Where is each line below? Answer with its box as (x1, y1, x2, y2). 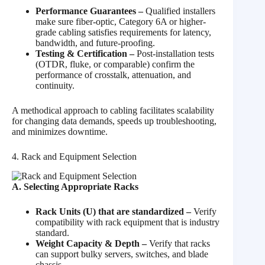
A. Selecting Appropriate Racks (12, 181, 138, 192)
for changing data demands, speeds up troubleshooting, (12, 116, 216, 127)
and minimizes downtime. (12, 127, 108, 137)
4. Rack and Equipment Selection (12, 151, 137, 162)
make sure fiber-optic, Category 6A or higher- (35, 17, 206, 27)
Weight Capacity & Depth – (35, 238, 149, 248)
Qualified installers (143, 6, 215, 17)
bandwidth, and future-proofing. (35, 38, 155, 49)
